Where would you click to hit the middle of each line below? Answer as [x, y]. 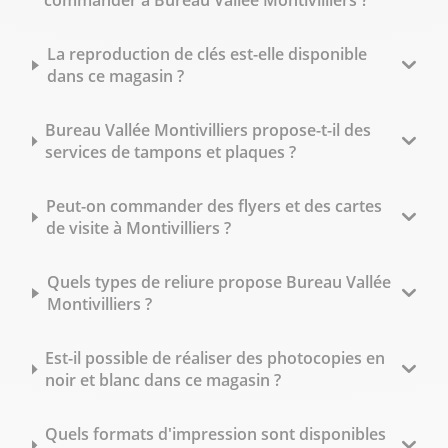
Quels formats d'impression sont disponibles [215, 434]
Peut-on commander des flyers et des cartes [213, 206]
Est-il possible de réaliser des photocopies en [214, 358]
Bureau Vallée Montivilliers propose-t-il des [207, 130]
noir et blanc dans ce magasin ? [162, 380]
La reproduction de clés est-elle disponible [206, 54]
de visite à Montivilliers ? [138, 228]
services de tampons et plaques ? [170, 152]
